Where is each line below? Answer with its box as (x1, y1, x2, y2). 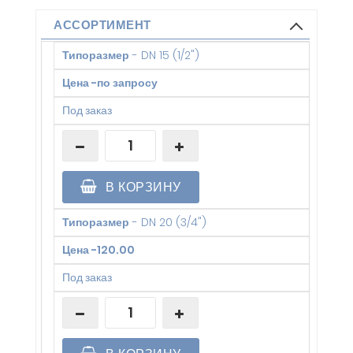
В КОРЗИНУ (102, 177, 181, 196)
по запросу (97, 74, 158, 91)
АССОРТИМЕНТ (54, 16, 151, 33)
